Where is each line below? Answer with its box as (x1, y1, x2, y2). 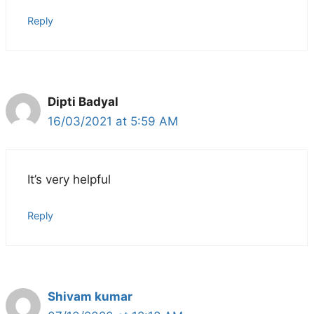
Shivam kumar (48, 289, 132, 303)
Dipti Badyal (48, 94, 118, 109)
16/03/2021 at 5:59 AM (48, 114, 178, 128)
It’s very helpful (27, 172, 111, 187)
